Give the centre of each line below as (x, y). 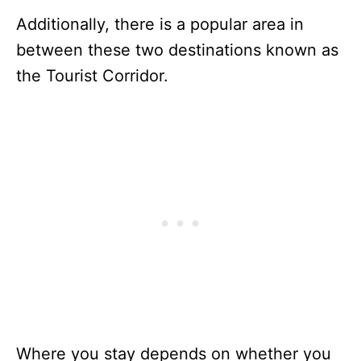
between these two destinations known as (177, 50)
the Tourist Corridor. (100, 75)
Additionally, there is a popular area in (160, 24)
